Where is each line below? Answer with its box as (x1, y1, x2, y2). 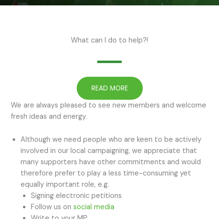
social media (73, 202, 115, 212)
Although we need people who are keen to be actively (20, 134, 201, 144)
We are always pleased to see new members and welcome (10, 101, 206, 110)
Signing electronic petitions (31, 191, 122, 200)
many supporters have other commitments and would (20, 157, 201, 167)
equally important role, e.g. (20, 179, 109, 189)
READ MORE (91, 84, 128, 93)
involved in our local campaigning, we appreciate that (20, 146, 197, 155)
